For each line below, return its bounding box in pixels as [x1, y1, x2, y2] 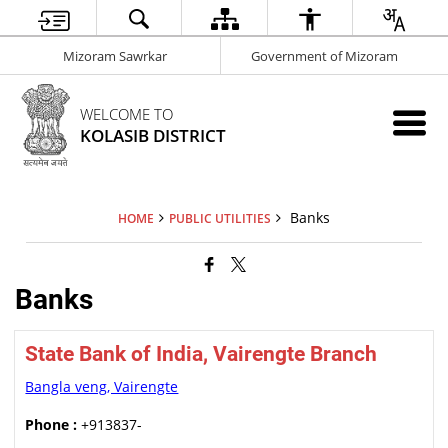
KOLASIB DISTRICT [80, 124, 227, 147]
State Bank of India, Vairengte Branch [25, 341, 378, 366]
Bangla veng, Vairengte [25, 376, 179, 396]
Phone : [25, 414, 78, 434]
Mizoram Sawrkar [63, 46, 168, 65]
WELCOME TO [80, 104, 174, 124]
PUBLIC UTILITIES [169, 209, 271, 226]
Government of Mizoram [251, 46, 398, 65]
